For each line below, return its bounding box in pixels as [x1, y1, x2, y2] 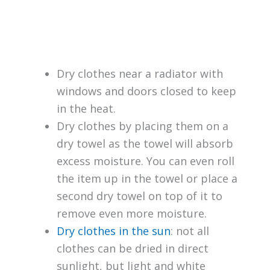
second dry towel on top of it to [56, 189, 222, 204]
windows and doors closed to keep [56, 84, 236, 99]
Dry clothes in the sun [56, 224, 171, 239]
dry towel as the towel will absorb [56, 136, 233, 151]
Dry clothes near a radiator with [56, 66, 223, 81]
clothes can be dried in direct [56, 241, 209, 256]
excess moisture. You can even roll [56, 154, 234, 169]
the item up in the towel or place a [56, 171, 237, 186]
